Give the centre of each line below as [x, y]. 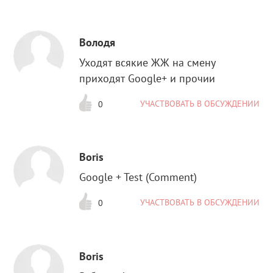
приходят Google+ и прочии [147, 78]
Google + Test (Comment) [138, 177]
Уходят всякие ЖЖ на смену [148, 62]
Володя [97, 42]
